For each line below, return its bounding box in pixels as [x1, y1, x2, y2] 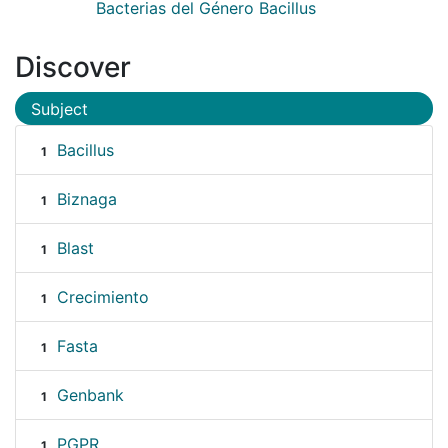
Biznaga [56, 189, 117, 210]
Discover [15, 49, 131, 84]
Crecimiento [56, 287, 149, 308]
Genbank [56, 385, 124, 406]
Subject [31, 98, 88, 119]
